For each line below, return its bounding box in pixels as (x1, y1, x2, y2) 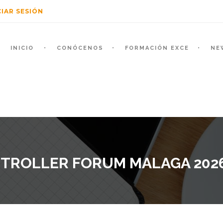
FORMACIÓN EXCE (125, 45, 189, 51)
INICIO (10, 45, 34, 51)
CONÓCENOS (57, 45, 104, 51)
